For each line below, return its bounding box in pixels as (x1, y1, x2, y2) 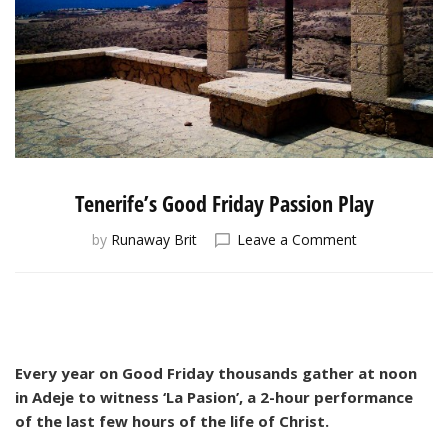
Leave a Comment (236, 229, 357, 249)
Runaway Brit (110, 229, 197, 249)
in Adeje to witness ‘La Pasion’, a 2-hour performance (15, 386, 413, 407)
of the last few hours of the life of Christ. (15, 410, 329, 431)
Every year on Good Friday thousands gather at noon (15, 362, 417, 383)
